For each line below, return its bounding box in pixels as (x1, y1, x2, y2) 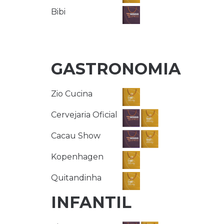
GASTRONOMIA (51, 58, 181, 78)
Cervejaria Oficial (51, 109, 117, 119)
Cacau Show (51, 130, 100, 140)
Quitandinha (51, 172, 101, 182)
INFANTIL (51, 192, 131, 212)
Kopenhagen (51, 151, 103, 161)
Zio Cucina (51, 88, 92, 98)
